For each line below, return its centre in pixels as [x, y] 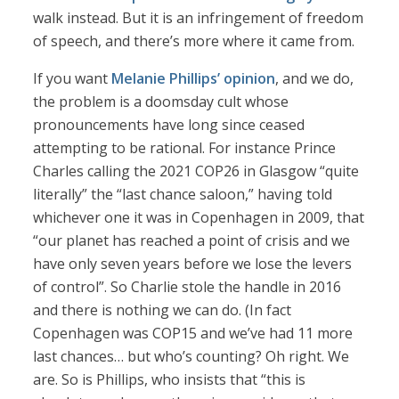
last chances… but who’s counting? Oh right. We [191, 357]
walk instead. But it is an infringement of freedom [199, 18]
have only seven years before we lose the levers [193, 264]
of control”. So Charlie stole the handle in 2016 [187, 287]
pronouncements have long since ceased [169, 125]
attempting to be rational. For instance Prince [185, 148]
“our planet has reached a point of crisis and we [192, 241]
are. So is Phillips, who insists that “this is [170, 380]
